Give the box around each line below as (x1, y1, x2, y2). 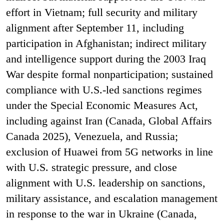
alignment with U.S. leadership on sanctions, (6, 176, 205, 189)
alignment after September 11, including (6, 21, 184, 34)
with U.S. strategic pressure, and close (6, 160, 177, 173)
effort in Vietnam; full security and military (6, 5, 197, 18)
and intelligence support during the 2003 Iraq (6, 52, 206, 65)
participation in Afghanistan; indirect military (6, 36, 206, 49)
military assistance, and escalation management (6, 191, 217, 204)
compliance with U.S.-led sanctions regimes (6, 83, 202, 96)
